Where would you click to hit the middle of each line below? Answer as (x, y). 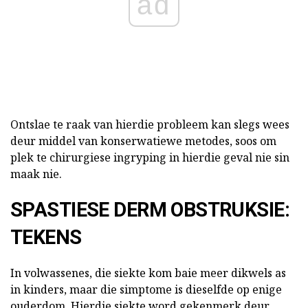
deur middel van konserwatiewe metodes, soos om (143, 141)
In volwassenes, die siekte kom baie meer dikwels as (148, 273)
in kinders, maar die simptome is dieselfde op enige (146, 290)
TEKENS (46, 238)
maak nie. (36, 174)
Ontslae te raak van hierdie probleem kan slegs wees (150, 125)
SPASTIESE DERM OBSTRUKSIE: (150, 210)
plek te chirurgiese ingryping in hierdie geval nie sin (150, 158)
